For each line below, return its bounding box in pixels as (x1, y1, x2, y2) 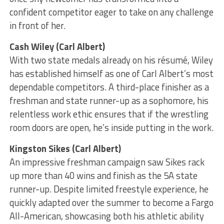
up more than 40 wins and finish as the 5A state (9, 168, 197, 183)
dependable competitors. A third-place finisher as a (9, 80, 209, 94)
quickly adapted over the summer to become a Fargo (9, 195, 213, 210)
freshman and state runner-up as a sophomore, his (9, 93, 208, 108)
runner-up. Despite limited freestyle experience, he (9, 182, 208, 196)
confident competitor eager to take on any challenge (9, 5, 213, 19)
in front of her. (9, 18, 65, 33)
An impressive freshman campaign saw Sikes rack (9, 155, 204, 169)
